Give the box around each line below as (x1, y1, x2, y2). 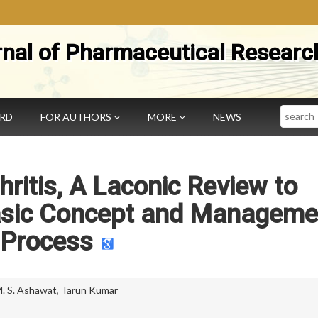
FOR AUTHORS (40, 111, 114, 123)
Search (280, 105, 312, 117)
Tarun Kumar (61, 284, 118, 296)
